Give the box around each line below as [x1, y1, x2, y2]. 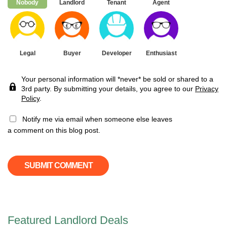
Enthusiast [145, 49, 177, 57]
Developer [101, 49, 132, 57]
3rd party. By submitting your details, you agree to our [21, 84, 195, 93]
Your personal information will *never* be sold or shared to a [21, 74, 213, 83]
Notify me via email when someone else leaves [20, 115, 172, 123]
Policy [21, 94, 40, 102]
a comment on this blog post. [8, 126, 100, 134]
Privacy [195, 84, 218, 93]
